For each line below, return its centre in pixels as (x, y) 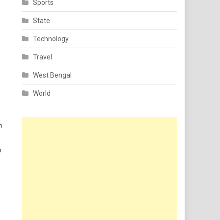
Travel (43, 57)
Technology (51, 39)
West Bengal (53, 75)
